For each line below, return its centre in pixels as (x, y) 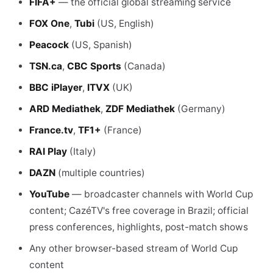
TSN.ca (46, 66)
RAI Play (48, 151)
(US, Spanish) (101, 45)
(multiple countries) (100, 173)
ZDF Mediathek (140, 109)
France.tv (51, 130)
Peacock (49, 45)
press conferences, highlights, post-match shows (139, 227)
